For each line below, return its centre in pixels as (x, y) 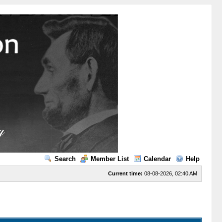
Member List (110, 159)
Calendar (157, 159)
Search (65, 159)
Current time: (125, 173)
